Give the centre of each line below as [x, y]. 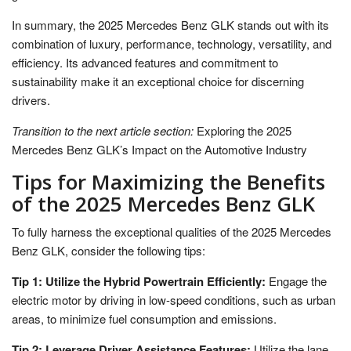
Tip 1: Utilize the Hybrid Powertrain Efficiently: [139, 281]
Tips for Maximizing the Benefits [168, 181]
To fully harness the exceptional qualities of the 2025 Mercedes [172, 231]
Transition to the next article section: [103, 130]
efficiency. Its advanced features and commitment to [145, 62]
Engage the [296, 280]
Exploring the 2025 [242, 130]
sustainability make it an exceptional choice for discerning [158, 81]
